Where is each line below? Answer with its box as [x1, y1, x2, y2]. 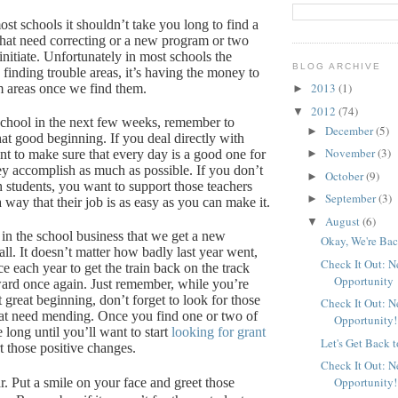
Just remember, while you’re [91, 275, 249, 291]
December [324, 122, 376, 139]
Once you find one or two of [98, 307, 258, 323]
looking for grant [171, 323, 266, 339]
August [324, 212, 362, 229]
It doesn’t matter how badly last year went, [20, 243, 258, 259]
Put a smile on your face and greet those [12, 374, 235, 390]
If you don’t [196, 162, 263, 178]
